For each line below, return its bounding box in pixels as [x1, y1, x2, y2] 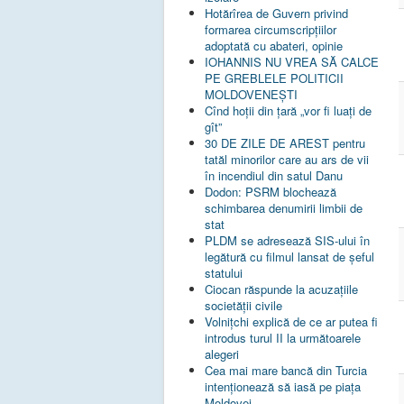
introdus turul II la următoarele [205, 329, 361, 347]
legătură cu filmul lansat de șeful [205, 248, 374, 266]
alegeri [205, 345, 239, 363]
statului [205, 264, 243, 282]
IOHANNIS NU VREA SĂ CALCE [205, 53, 379, 71]
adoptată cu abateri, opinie [205, 37, 343, 55]
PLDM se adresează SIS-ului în [205, 232, 370, 250]
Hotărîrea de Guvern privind [205, 5, 348, 23]
